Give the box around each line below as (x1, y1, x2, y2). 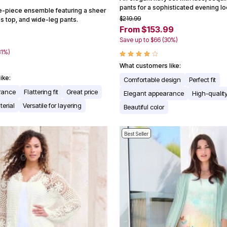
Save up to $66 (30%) (120, 36, 178, 44)
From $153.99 (120, 24, 174, 35)
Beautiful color (124, 103, 164, 111)
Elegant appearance (124, 89, 184, 98)
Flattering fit (24, 88, 58, 96)
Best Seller (124, 131, 148, 137)
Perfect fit (189, 75, 216, 84)
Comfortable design (124, 75, 181, 84)
